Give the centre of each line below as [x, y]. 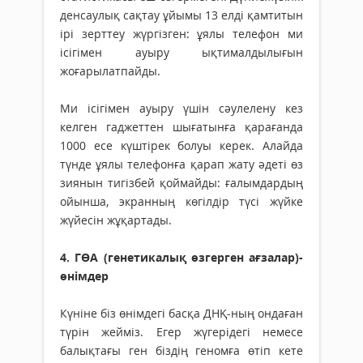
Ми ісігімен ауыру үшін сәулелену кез [181, 109]
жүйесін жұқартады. [119, 220]
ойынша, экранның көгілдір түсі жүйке [181, 202]
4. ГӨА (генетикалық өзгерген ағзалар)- [181, 258]
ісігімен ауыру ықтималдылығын [181, 53]
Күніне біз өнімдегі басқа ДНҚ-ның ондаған [181, 314]
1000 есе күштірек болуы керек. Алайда [181, 146]
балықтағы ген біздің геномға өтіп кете [181, 351]
